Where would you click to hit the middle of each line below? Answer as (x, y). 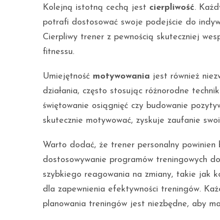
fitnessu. (58, 52)
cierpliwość (172, 8)
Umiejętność (68, 77)
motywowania (121, 77)
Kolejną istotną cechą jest (96, 8)
